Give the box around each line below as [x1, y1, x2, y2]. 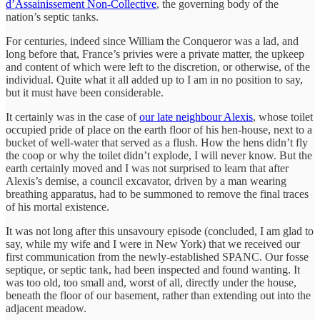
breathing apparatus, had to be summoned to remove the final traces [6, 187, 309, 200]
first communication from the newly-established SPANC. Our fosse [6, 250, 309, 263]
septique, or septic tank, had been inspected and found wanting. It [6, 263, 300, 276]
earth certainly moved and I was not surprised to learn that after [6, 161, 289, 174]
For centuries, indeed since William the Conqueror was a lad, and [6, 34, 299, 47]
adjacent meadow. [6, 301, 89, 314]
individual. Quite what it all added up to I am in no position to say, [6, 73, 303, 86]
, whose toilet [253, 110, 313, 123]
